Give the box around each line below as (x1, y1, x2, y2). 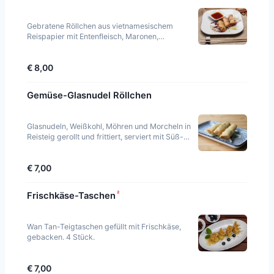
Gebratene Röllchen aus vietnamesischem (27, 21, 173, 31)
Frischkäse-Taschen (27, 190, 116, 202)
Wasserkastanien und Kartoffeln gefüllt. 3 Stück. (27, 42, 194, 52)
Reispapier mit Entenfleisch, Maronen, (27, 32, 158, 42)
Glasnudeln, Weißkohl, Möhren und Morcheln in (27, 122, 191, 131)
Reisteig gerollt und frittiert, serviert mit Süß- (27, 132, 183, 142)
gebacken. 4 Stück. (27, 232, 95, 242)
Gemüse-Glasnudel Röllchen (27, 90, 152, 102)
